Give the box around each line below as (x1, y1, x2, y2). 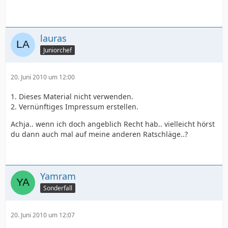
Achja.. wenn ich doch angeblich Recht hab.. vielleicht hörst (11, 119, 215, 129)
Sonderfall (43, 183, 72, 192)
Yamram (40, 169, 76, 182)
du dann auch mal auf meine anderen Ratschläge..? (11, 129, 188, 139)
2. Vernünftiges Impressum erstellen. (11, 101, 138, 111)
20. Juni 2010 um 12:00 (11, 72, 75, 81)
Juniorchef (43, 45, 72, 54)
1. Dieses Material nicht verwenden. (11, 91, 133, 101)
